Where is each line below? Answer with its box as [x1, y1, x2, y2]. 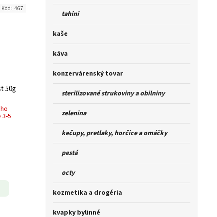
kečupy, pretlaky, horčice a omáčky [53, 128, 167, 139]
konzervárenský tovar [53, 69, 123, 79]
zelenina [53, 108, 86, 119]
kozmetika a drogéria [53, 188, 122, 198]
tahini [53, 9, 79, 19]
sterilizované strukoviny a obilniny [53, 89, 165, 99]
